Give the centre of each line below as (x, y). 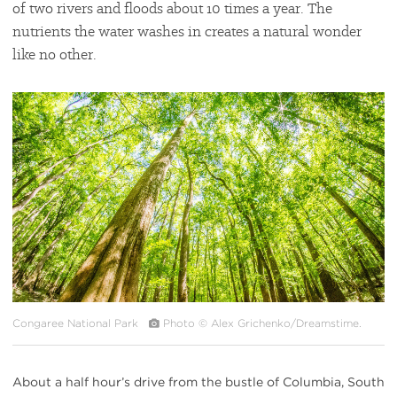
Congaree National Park (79, 323)
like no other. (56, 54)
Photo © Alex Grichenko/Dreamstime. (262, 323)
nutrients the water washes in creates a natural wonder (187, 31)
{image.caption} (61, 113)
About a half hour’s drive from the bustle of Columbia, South (198, 381)
